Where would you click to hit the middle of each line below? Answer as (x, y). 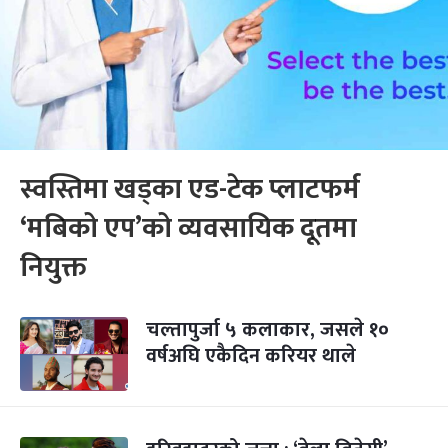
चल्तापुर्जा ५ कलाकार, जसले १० (267, 330)
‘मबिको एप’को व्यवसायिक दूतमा (188, 228)
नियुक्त (53, 267)
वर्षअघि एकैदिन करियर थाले (251, 356)
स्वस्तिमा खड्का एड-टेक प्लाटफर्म (190, 189)
